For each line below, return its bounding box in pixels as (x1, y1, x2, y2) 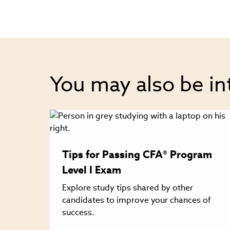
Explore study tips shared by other (62, 182, 193, 194)
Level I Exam (62, 163, 121, 177)
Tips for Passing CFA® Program (62, 148, 212, 162)
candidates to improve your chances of (62, 195, 211, 206)
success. (62, 207, 94, 218)
